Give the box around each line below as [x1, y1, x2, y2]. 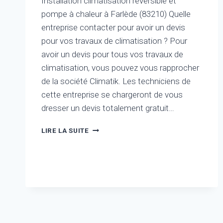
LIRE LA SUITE [41, 126, 89, 135]
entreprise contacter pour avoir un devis [41, 22, 185, 33]
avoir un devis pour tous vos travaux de [41, 49, 183, 60]
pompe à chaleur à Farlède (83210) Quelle [41, 9, 191, 19]
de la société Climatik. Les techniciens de [41, 76, 191, 87]
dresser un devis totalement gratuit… [41, 103, 174, 113]
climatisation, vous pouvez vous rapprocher [41, 63, 199, 73]
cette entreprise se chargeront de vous [41, 90, 183, 100]
